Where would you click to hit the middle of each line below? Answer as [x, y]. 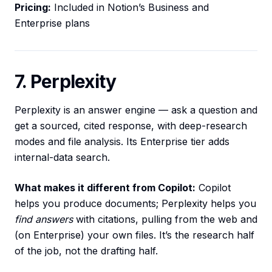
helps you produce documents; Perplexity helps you [135, 204]
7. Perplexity [66, 82]
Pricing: [33, 8]
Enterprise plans [52, 23]
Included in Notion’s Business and [130, 8]
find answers [44, 219]
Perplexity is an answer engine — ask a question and [136, 110]
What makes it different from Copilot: [105, 188]
